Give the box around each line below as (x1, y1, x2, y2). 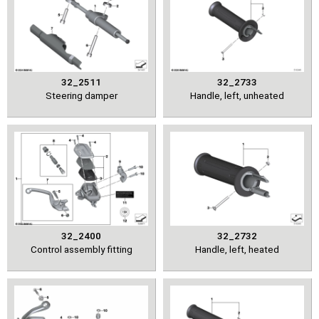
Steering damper (45, 89, 117, 101)
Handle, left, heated (195, 243, 279, 255)
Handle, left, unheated (190, 89, 284, 101)
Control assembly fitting (30, 243, 132, 255)
